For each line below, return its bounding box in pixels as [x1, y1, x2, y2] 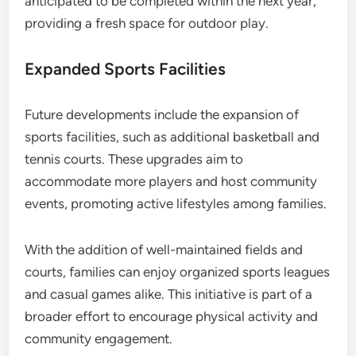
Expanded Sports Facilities [25, 58, 226, 79]
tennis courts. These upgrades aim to [25, 150, 244, 167]
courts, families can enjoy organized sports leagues [25, 263, 331, 280]
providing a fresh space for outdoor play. [25, 14, 269, 31]
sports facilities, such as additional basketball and [25, 128, 320, 145]
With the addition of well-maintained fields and [25, 241, 304, 257]
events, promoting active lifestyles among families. [25, 195, 327, 211]
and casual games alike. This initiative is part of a [25, 285, 313, 302]
